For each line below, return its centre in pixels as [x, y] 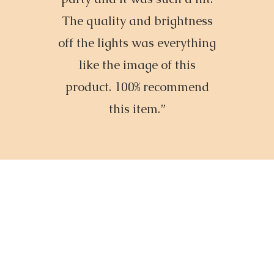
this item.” [137, 109]
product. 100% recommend [137, 87]
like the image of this [137, 65]
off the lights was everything [137, 43]
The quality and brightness [137, 21]
